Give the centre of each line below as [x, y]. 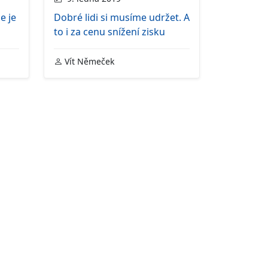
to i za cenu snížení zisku [109, 32]
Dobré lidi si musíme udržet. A [121, 18]
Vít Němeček [88, 62]
